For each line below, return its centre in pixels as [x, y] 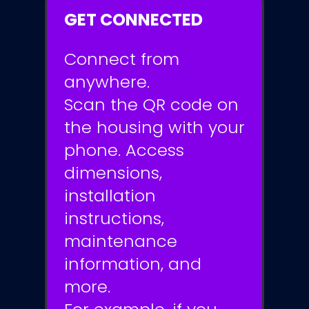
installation [110, 196]
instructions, [114, 219]
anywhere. [107, 82]
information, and [132, 264]
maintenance [120, 241]
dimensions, [113, 173]
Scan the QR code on [151, 105]
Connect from [121, 59]
